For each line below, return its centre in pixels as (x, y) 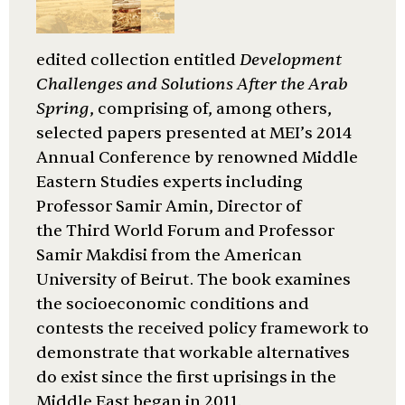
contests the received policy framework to (202, 329)
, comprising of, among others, (211, 109)
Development (291, 60)
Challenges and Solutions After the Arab (192, 85)
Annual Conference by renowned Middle (197, 158)
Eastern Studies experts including (170, 182)
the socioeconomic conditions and (173, 304)
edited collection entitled (138, 60)
